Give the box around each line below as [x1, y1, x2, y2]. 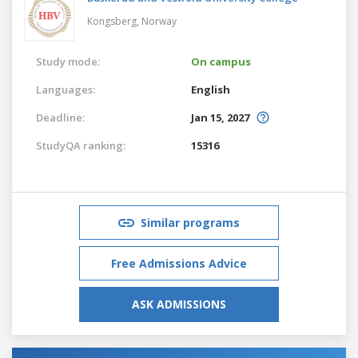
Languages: [36, 82, 95, 97]
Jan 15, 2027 [191, 109, 249, 125]
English [191, 82, 230, 97]
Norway [141, 14, 177, 28]
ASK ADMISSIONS [132, 296, 226, 312]
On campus [191, 54, 251, 69]
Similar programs [141, 214, 240, 230]
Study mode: [36, 54, 100, 69]
